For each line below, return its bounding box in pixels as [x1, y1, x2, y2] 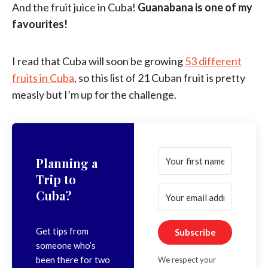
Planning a [36, 155, 98, 172]
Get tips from [36, 226, 89, 237]
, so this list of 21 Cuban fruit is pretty [74, 71, 245, 84]
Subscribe [174, 227, 216, 237]
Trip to [36, 171, 76, 188]
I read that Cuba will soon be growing [12, 54, 185, 68]
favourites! [12, 17, 68, 31]
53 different [185, 54, 242, 68]
